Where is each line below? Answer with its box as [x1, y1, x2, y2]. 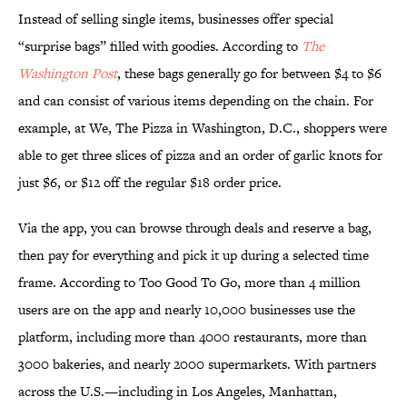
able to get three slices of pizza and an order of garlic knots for [18, 145, 382, 165]
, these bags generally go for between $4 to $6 [117, 64, 382, 84]
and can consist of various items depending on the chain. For [18, 91, 373, 111]
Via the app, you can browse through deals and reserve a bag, [18, 218, 372, 238]
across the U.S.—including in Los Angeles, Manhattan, [18, 382, 337, 402]
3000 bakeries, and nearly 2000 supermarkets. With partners [18, 354, 376, 374]
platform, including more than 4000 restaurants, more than [18, 327, 367, 347]
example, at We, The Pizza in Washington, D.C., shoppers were [18, 118, 387, 138]
